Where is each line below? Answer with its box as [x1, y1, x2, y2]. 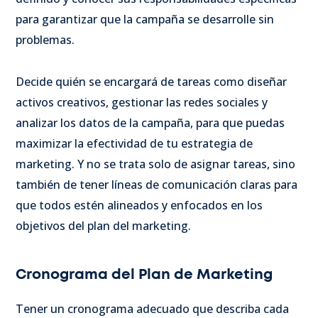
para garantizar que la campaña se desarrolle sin [16, 11, 274, 28]
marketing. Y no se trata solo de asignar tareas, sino [16, 156, 295, 172]
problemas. [16, 32, 75, 48]
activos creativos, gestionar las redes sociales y [16, 94, 268, 111]
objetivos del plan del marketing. [16, 218, 191, 234]
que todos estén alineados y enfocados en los [16, 197, 263, 214]
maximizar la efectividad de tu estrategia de [16, 136, 253, 152]
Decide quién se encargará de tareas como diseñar [16, 74, 287, 90]
